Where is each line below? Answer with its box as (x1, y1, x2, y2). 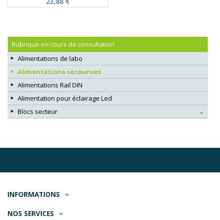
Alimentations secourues (18, 67, 101, 77)
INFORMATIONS (7, 190, 60, 199)
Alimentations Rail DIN (18, 81, 82, 90)
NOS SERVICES (7, 209, 54, 219)
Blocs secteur (18, 107, 57, 116)
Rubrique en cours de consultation (12, 40, 114, 49)
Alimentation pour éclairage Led (18, 94, 112, 103)
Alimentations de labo (18, 54, 82, 63)
